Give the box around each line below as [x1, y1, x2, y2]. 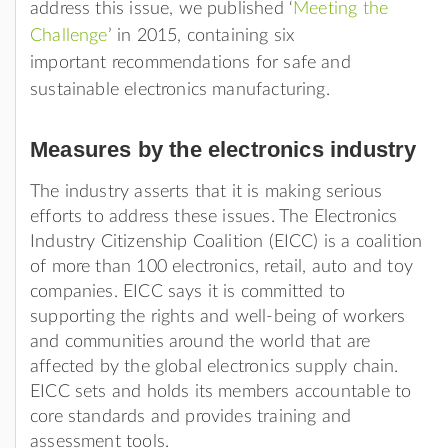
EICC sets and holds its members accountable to [30, 382, 412, 401]
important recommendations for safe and [30, 53, 351, 72]
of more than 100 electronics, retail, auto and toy [30, 257, 413, 276]
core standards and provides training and [30, 407, 352, 426]
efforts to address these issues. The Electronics [30, 207, 398, 226]
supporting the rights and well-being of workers [30, 307, 406, 326]
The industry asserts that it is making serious [30, 182, 383, 201]
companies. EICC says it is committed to [30, 282, 346, 301]
